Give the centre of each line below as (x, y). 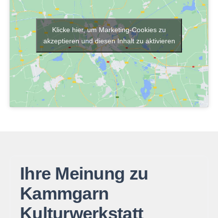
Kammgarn (64, 194)
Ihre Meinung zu (84, 174)
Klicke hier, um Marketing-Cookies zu (109, 30)
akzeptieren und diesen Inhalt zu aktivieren (109, 41)
